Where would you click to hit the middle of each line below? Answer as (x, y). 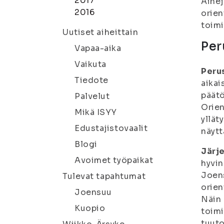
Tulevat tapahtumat (104, 176)
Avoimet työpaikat (114, 160)
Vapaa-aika (98, 48)
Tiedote (91, 80)
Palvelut (92, 96)
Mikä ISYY (96, 112)
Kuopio (90, 208)
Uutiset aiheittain (100, 32)
